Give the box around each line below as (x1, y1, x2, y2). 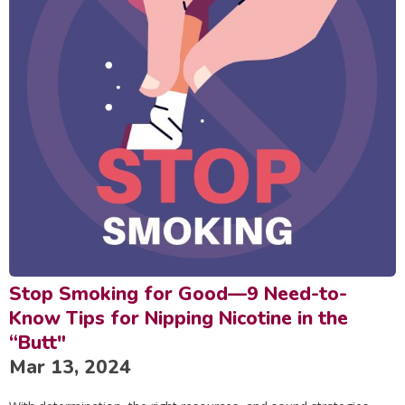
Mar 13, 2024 (9, 354, 131, 381)
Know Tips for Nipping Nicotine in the (9, 306, 348, 332)
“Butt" (9, 330, 66, 356)
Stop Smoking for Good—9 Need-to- (9, 281, 347, 307)
